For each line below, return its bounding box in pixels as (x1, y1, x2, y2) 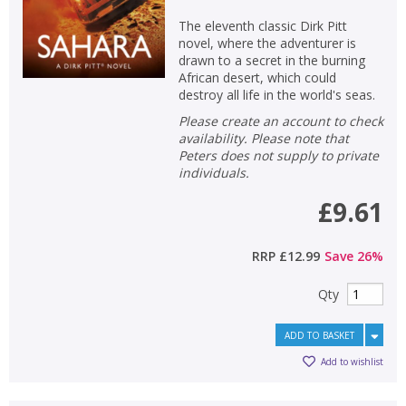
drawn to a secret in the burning (178, 51, 365, 69)
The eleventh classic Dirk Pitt (178, 16, 347, 34)
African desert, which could (178, 68, 336, 86)
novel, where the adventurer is (178, 34, 356, 52)
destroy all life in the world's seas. (178, 85, 375, 103)
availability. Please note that (178, 129, 349, 147)
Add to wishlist (321, 355, 383, 369)
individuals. (178, 163, 249, 181)
